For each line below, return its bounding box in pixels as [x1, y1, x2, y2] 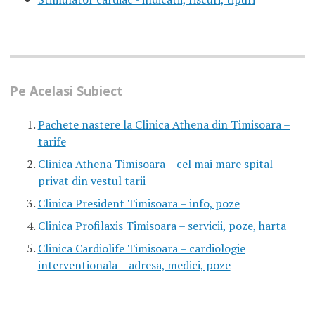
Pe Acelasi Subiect [9, 82, 123, 100]
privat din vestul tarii [37, 173, 146, 189]
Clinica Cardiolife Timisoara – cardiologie [37, 240, 245, 257]
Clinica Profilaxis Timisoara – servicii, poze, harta [37, 218, 286, 234]
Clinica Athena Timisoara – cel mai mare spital [37, 156, 273, 172]
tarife [37, 134, 66, 150]
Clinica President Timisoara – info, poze [37, 195, 240, 212]
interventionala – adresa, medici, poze [37, 257, 231, 274]
